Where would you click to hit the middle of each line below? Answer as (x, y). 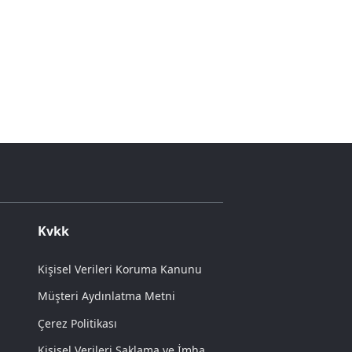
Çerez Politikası (77, 323)
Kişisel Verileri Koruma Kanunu (120, 269)
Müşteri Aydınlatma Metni (106, 296)
